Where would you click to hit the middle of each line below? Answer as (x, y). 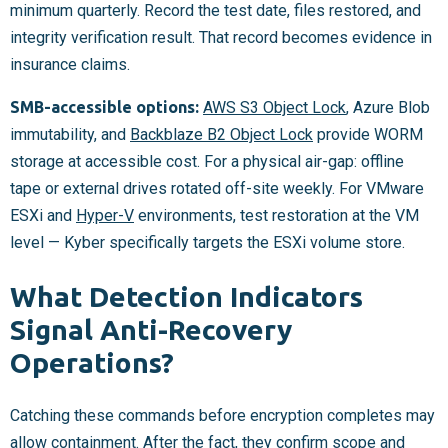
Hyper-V (105, 216)
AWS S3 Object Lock (274, 108)
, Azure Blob (388, 108)
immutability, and (70, 135)
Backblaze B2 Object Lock (221, 135)
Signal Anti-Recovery (151, 329)
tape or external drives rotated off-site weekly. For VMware (217, 189)
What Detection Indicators (186, 296)
